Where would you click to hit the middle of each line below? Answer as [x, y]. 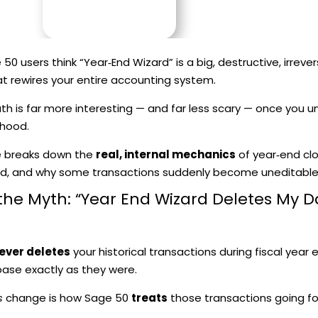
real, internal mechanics [165, 154]
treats [149, 297]
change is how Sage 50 [67, 297]
